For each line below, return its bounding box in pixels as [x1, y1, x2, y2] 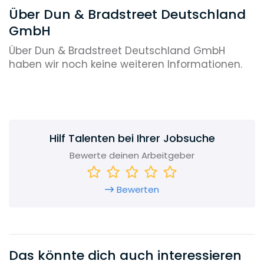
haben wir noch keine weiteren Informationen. [9, 57, 242, 71]
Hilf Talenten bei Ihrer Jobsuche [49, 131, 215, 146]
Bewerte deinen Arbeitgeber [70, 148, 194, 161]
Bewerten [117, 183, 159, 196]
